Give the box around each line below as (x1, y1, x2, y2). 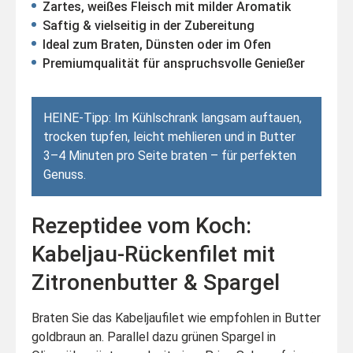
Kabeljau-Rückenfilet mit (32, 240, 275, 267)
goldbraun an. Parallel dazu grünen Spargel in (32, 329, 276, 344)
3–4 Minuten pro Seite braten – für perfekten (43, 147, 296, 163)
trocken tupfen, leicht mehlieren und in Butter (43, 128, 295, 144)
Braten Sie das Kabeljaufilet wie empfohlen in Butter (32, 310, 321, 325)
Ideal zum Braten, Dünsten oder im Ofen (43, 36, 271, 52)
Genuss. (43, 166, 86, 182)
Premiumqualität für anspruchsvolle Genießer (43, 55, 305, 71)
